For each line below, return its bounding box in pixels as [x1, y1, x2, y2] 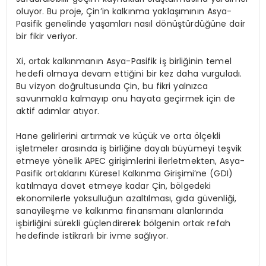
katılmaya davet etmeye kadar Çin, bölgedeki [16, 180, 211, 192]
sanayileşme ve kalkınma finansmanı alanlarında [16, 205, 224, 217]
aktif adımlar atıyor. [16, 105, 99, 118]
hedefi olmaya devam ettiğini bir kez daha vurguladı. [16, 68, 242, 80]
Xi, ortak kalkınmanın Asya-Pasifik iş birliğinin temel [16, 55, 232, 68]
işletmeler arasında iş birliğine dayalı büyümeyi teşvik [16, 142, 242, 155]
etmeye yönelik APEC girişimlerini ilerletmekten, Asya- [16, 155, 245, 167]
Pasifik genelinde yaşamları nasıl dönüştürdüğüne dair [16, 18, 245, 30]
